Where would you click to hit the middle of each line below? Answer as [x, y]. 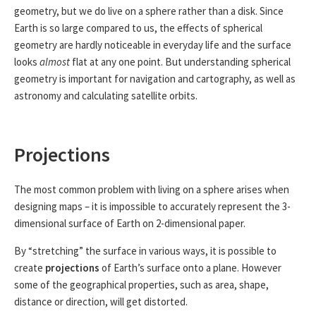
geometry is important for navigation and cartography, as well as [155, 79]
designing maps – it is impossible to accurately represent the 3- [152, 206]
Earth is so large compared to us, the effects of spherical [138, 28]
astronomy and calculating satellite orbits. [106, 96]
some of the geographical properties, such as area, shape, [141, 284]
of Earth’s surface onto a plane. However [190, 267]
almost [55, 62]
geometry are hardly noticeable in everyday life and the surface [153, 45]
